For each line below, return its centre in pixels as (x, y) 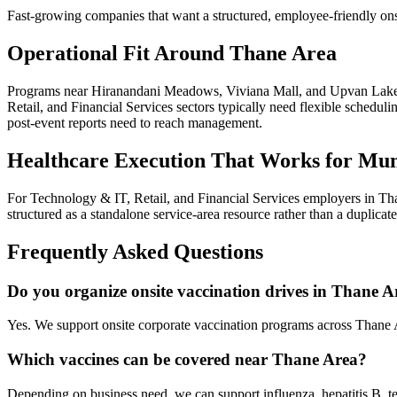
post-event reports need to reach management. (135, 123)
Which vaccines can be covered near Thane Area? (187, 360)
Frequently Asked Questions (135, 251)
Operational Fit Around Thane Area (172, 54)
